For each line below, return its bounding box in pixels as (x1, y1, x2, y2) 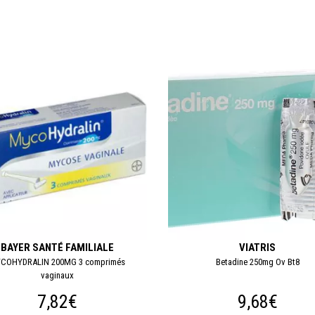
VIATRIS (239, 240, 276, 254)
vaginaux (40, 269, 74, 281)
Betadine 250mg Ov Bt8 (215, 256, 300, 267)
